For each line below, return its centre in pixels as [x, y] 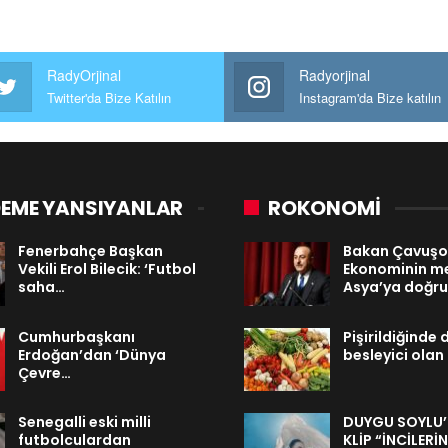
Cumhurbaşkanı [76, 336]
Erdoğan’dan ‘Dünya [92, 354]
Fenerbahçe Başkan [90, 250]
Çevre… [44, 372]
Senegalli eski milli [84, 422]
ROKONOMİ [324, 207]
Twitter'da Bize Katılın [109, 97]
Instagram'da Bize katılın [370, 97]
